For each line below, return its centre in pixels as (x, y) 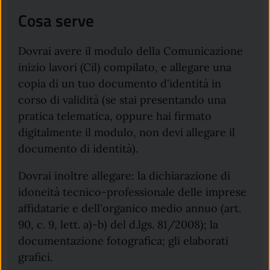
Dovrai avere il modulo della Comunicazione (131, 51)
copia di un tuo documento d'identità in (120, 83)
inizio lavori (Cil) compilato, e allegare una (125, 67)
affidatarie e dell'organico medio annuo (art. (130, 208)
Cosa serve (56, 21)
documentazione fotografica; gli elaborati (124, 240)
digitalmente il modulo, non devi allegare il (127, 132)
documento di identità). (78, 148)
